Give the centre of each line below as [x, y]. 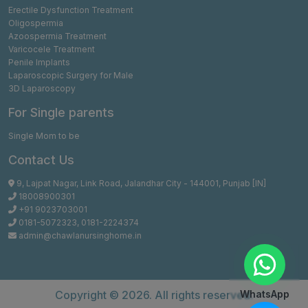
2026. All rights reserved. [187, 295]
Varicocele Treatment [52, 49]
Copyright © [88, 295]
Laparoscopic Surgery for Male [71, 75]
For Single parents [61, 112]
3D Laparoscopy [42, 88]
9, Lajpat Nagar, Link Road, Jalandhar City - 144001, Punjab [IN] [140, 183]
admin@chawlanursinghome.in [79, 235]
